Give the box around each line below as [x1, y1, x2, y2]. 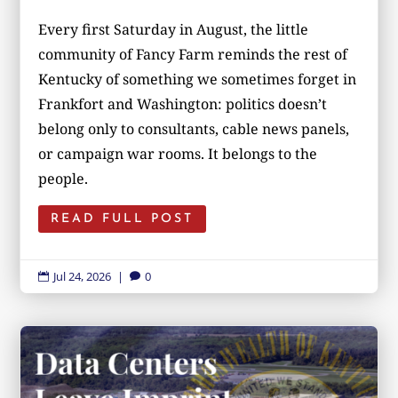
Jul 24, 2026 [53, 268, 112, 285]
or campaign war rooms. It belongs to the [38, 143, 318, 163]
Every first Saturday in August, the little [38, 19, 309, 39]
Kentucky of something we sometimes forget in [38, 68, 357, 89]
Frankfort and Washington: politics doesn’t [38, 93, 328, 114]
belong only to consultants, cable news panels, [38, 118, 350, 139]
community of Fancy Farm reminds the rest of [38, 44, 348, 64]
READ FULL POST [51, 211, 195, 226]
